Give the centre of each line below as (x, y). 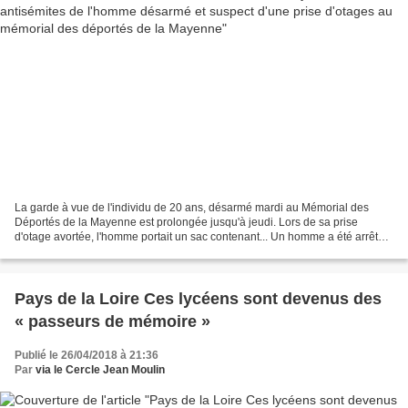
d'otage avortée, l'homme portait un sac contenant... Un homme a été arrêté (199, 236)
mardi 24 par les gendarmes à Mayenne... (117, 251)
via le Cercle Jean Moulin (100, 369)
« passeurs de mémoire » (112, 321)
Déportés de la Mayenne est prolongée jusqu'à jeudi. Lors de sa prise (186, 222)
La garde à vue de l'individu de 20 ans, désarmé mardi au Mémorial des (192, 207)
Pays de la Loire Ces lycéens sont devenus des (198, 298)
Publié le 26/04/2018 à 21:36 (87, 355)
